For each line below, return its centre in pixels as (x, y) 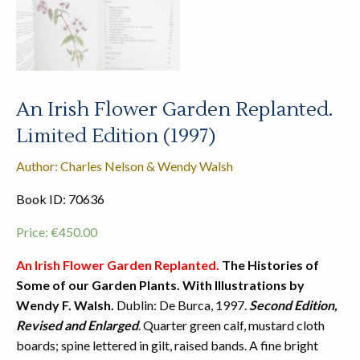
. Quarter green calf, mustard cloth (231, 325)
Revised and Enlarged (77, 325)
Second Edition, (293, 305)
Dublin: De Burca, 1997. (182, 305)
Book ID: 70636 (60, 198)
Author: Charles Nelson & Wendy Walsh (125, 166)
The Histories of (269, 264)
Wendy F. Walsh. (65, 305)
